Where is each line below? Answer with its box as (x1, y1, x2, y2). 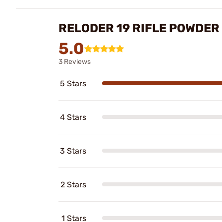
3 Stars (60, 146, 86, 156)
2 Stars (60, 179, 86, 189)
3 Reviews (58, 57, 91, 66)
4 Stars (60, 112, 86, 122)
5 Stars (60, 78, 86, 88)
